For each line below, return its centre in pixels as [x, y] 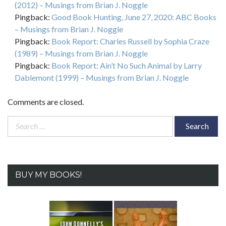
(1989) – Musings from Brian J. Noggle [81, 53]
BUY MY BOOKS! [48, 175]
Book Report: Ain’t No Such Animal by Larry [127, 66]
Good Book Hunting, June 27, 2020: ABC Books [134, 17]
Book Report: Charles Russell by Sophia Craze [130, 41]
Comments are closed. [46, 102]
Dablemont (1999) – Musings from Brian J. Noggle [102, 78]
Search [19, 122]
